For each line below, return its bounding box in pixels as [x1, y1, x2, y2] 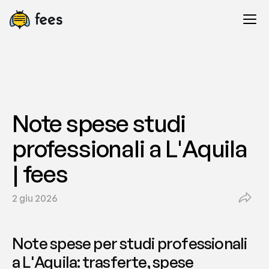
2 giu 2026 [12, 192, 58, 204]
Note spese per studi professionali [12, 234, 247, 253]
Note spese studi [12, 109, 186, 138]
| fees [12, 159, 68, 188]
